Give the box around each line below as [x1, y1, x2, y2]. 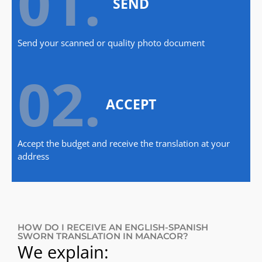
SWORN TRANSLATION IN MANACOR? [18, 230, 188, 242]
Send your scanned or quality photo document [18, 37, 205, 49]
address [18, 150, 49, 162]
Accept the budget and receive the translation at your [18, 137, 230, 149]
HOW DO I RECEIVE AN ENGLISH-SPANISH [18, 222, 208, 233]
